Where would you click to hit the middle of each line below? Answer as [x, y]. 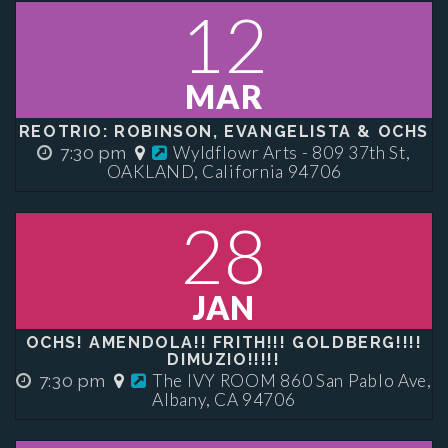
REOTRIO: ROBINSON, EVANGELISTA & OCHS [224, 131]
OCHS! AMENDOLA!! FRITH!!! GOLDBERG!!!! [224, 342]
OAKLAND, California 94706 [224, 171]
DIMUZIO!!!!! [224, 359]
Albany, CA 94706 [224, 399]
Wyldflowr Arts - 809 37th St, [292, 152]
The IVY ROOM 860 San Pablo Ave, [292, 380]
